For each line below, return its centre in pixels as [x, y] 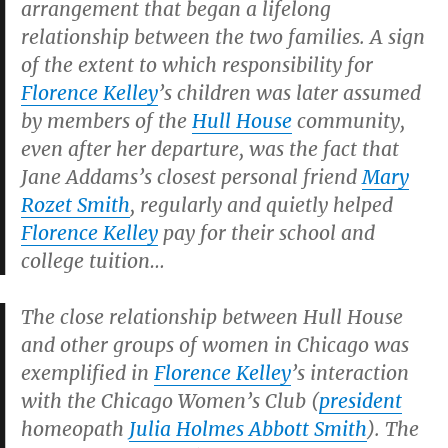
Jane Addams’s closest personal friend [191, 177]
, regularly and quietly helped [261, 205]
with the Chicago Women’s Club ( [170, 401]
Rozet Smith [75, 205]
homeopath [75, 429]
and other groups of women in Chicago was [215, 345]
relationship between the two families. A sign [223, 37]
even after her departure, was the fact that [210, 149]
